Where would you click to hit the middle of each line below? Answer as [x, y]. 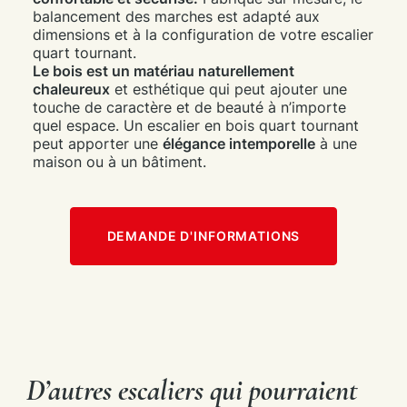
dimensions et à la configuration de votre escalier [203, 35]
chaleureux [71, 89]
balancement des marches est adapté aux [176, 17]
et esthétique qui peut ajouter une [228, 89]
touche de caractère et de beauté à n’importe [189, 108]
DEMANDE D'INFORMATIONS [203, 236]
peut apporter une [97, 144]
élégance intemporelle [238, 144]
